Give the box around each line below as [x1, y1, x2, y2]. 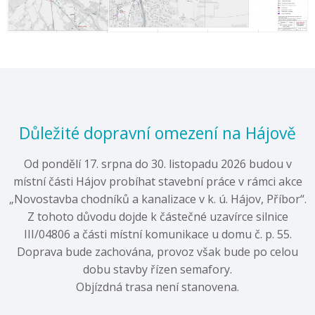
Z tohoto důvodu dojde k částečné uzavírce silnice [27, 208, 288, 224]
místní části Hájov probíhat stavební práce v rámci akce [13, 173, 302, 189]
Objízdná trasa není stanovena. [76, 278, 239, 295]
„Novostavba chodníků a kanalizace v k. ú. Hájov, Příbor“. [8, 191, 307, 207]
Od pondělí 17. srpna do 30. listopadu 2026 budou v [23, 155, 292, 172]
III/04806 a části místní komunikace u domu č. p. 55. [23, 226, 292, 242]
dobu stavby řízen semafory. [83, 261, 232, 277]
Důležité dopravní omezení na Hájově [19, 121, 296, 144]
